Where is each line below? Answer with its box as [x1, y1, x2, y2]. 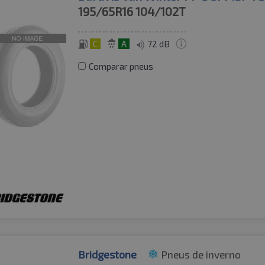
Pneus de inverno [161, 248, 241, 261]
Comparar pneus [89, 61, 154, 72]
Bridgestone [78, 248, 137, 261]
